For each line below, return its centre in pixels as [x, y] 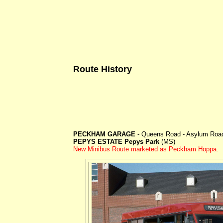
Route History [103, 69]
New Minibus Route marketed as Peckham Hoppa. [146, 149]
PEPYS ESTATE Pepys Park [117, 141]
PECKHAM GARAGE [104, 134]
